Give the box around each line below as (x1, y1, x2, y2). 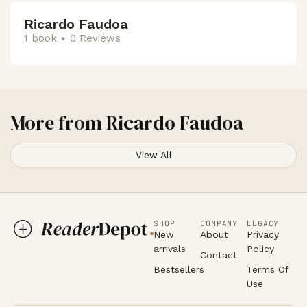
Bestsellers (153, 263, 204, 275)
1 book (24, 32, 57, 45)
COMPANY (200, 218, 238, 228)
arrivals (153, 243, 186, 254)
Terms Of (247, 263, 288, 275)
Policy (247, 243, 274, 254)
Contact (200, 249, 237, 260)
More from (10, 109, 106, 136)
